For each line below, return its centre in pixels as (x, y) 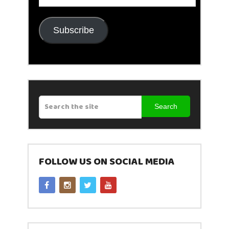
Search (166, 107)
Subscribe (73, 30)
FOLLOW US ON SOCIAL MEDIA (107, 162)
